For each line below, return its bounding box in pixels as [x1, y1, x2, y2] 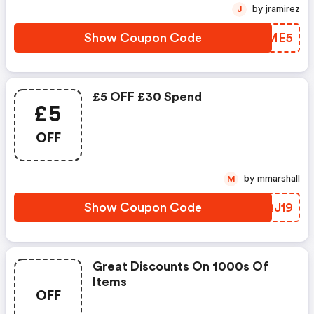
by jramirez [266, 4, 300, 14]
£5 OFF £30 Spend [93, 90, 202, 103]
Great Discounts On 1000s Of [93, 260, 268, 273]
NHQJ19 [243, 201, 293, 214]
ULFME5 [243, 32, 293, 44]
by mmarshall [257, 174, 300, 184]
